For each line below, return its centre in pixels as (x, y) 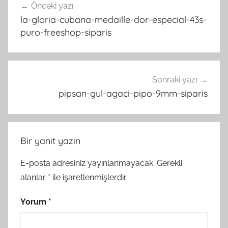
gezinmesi (40, 13)
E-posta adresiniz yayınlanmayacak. (88, 163)
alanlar (34, 177)
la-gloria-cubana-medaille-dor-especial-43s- (113, 19)
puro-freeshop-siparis (66, 32)
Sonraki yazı (175, 80)
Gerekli (169, 163)
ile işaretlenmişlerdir (89, 177)
